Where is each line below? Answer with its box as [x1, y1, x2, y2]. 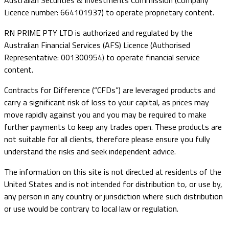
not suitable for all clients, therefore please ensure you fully [4, 133, 210, 146]
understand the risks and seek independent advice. [4, 145, 176, 158]
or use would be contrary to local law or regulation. [4, 202, 178, 215]
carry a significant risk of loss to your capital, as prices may [4, 96, 209, 109]
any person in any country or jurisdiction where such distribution [4, 190, 223, 203]
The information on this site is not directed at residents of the [4, 166, 221, 178]
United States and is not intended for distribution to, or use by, [4, 178, 222, 191]
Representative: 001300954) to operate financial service [4, 51, 200, 64]
